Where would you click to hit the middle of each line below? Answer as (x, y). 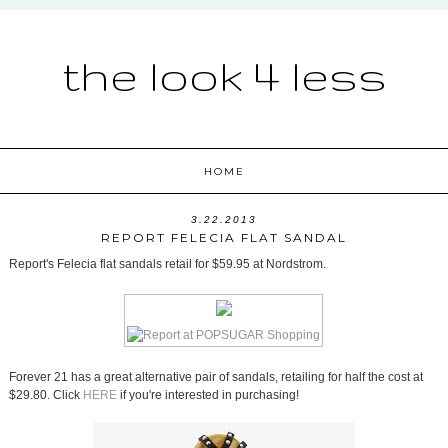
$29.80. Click (45, 395)
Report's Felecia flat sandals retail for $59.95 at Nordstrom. (167, 264)
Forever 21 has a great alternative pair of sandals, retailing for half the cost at (215, 377)
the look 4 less (224, 75)
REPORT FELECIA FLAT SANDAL (223, 238)
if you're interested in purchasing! (207, 395)
